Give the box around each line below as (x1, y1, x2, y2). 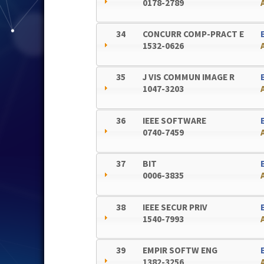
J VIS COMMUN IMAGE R (143, 71, 235, 83)
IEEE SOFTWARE (143, 114, 207, 126)
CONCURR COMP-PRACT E (143, 28, 245, 40)
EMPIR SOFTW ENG (143, 244, 218, 256)
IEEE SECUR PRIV (143, 201, 208, 213)
